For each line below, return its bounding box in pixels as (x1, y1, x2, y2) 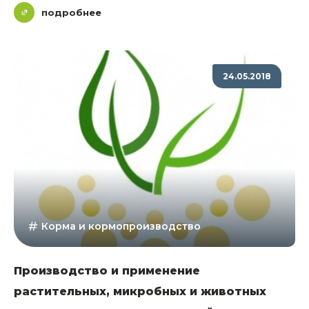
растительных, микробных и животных (14, 285, 266, 299)
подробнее (41, 6, 101, 18)
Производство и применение (14, 264, 200, 278)
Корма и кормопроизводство (41, 220, 201, 233)
